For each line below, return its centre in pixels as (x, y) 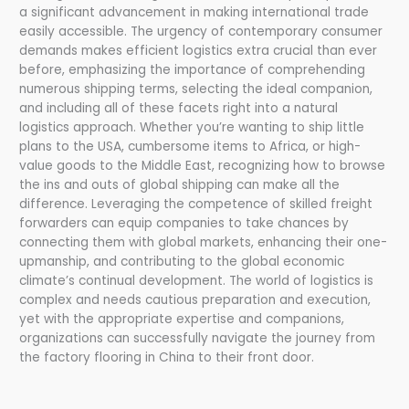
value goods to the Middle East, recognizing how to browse (203, 165)
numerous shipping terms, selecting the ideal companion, (196, 89)
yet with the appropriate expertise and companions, (182, 319)
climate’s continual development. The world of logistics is (197, 280)
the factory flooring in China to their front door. (167, 357)
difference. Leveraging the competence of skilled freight (196, 204)
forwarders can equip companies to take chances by (184, 223)
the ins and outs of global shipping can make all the (180, 184)
